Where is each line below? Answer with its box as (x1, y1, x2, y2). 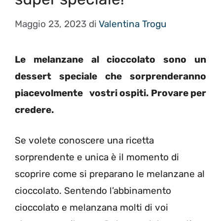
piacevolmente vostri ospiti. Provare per (15, 87, 206, 99)
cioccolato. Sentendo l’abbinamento (15, 185, 171, 196)
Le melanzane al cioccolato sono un (15, 53, 206, 65)
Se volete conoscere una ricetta (15, 135, 154, 146)
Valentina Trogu (99, 18, 166, 30)
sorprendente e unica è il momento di (15, 151, 179, 163)
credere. (15, 104, 54, 115)
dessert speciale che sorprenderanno (15, 70, 206, 82)
